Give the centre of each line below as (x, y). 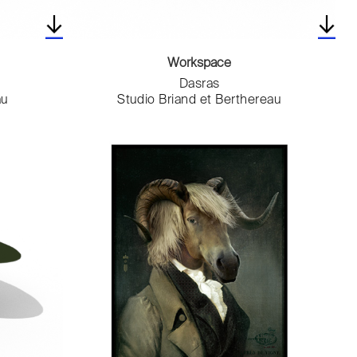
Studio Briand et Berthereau (200, 101)
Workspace (200, 64)
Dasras (199, 85)
